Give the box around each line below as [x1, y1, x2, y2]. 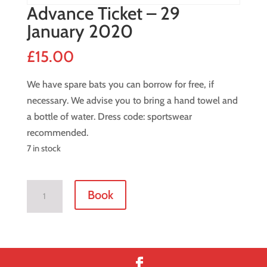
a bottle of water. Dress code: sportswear [26, 111, 192, 123]
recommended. [26, 127, 88, 139]
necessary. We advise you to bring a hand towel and [26, 95, 238, 107]
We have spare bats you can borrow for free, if [26, 79, 214, 91]
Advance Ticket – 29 [26, 2, 180, 25]
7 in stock [26, 143, 61, 154]
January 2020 [26, 20, 133, 43]
